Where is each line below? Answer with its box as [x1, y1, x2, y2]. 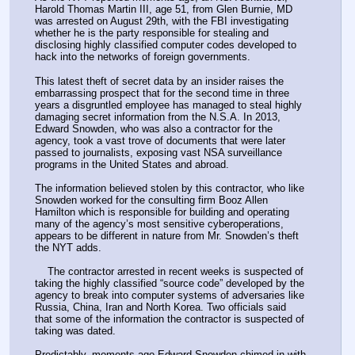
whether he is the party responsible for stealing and [35, 27, 269, 40]
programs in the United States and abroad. [35, 158, 229, 170]
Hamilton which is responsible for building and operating [35, 205, 289, 218]
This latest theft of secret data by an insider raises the [35, 74, 284, 87]
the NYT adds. [35, 241, 101, 254]
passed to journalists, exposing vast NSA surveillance [35, 146, 282, 158]
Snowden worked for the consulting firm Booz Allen [35, 193, 268, 206]
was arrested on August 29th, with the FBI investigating [35, 15, 288, 28]
